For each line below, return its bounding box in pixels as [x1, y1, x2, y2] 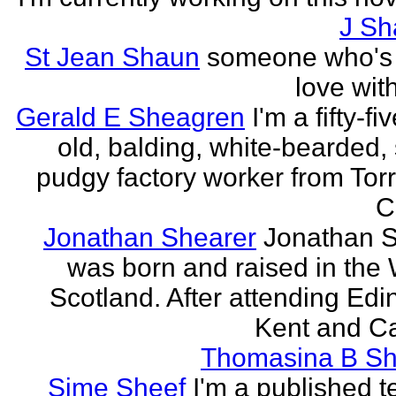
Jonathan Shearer [43, 223, 256, 252]
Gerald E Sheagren [16, 103, 245, 132]
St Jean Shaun [25, 42, 200, 72]
